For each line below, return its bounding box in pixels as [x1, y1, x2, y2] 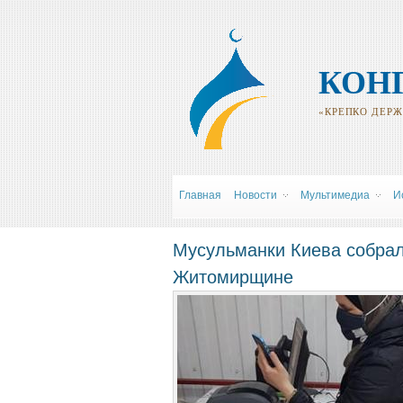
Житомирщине [173, 267, 293, 287]
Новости [234, 189, 277, 201]
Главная [179, 189, 221, 201]
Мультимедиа [300, 189, 370, 201]
